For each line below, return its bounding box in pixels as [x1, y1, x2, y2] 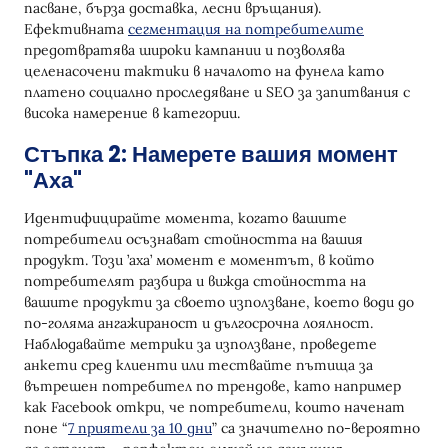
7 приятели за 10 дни [68, 419, 212, 438]
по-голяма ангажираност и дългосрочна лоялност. [24, 314, 373, 333]
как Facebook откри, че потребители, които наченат [24, 398, 405, 417]
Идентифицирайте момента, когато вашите [24, 209, 347, 228]
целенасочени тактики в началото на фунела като [24, 62, 384, 81]
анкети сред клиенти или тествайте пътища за [24, 356, 373, 375]
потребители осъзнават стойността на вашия [24, 230, 363, 249]
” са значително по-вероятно [212, 419, 420, 438]
